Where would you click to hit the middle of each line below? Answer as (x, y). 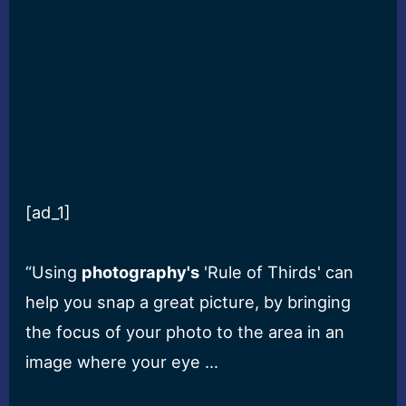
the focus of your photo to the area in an (185, 332)
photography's (141, 272)
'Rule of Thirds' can (277, 272)
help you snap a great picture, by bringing (188, 302)
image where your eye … (122, 362)
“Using (54, 272)
